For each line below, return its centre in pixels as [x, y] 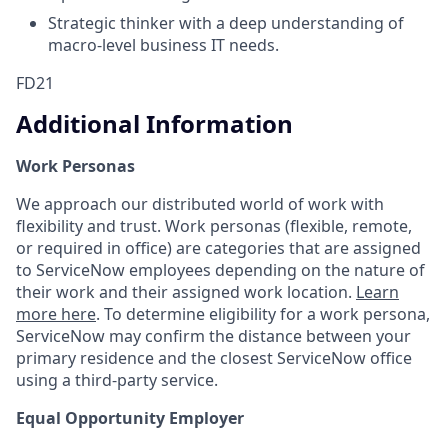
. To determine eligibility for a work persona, [263, 314]
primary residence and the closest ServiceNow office [214, 358]
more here [56, 314]
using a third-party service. [117, 380]
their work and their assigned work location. [186, 292]
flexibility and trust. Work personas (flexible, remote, [214, 226]
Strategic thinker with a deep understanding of [226, 22]
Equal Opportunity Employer [130, 418]
